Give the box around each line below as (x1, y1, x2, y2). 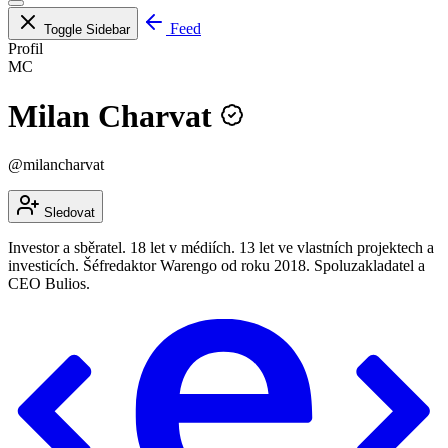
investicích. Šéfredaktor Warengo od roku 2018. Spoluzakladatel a (8, 256, 425, 274)
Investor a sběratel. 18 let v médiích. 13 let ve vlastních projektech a (8, 238, 434, 256)
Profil (8, 40, 43, 58)
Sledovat (40, 204, 95, 220)
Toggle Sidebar (44, 22, 130, 38)
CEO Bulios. (8, 274, 90, 292)
